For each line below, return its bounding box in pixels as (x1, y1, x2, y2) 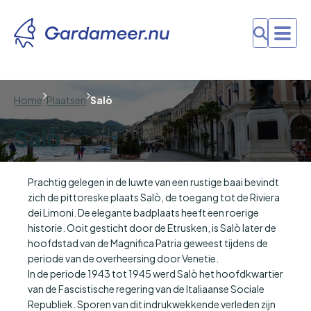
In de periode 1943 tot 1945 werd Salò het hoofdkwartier (28, 267, 283, 280)
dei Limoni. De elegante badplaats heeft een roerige (28, 206, 259, 219)
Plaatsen (47, 94, 86, 107)
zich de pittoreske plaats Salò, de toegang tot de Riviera (28, 191, 280, 204)
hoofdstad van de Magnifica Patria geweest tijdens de (28, 237, 268, 250)
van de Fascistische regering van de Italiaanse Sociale (28, 283, 264, 296)
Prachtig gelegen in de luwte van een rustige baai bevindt (28, 176, 279, 189)
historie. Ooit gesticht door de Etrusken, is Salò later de (28, 221, 276, 235)
